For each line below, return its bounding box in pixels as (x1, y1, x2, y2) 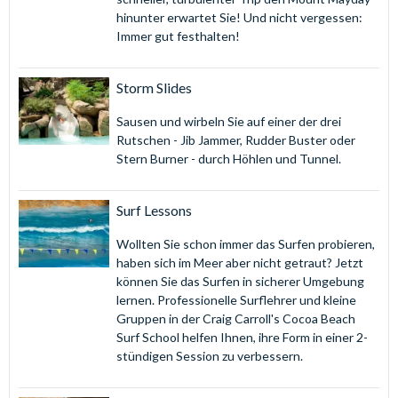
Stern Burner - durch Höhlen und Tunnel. (115, 150, 341, 166)
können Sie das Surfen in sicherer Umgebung (115, 273, 364, 289)
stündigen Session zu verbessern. (115, 347, 303, 363)
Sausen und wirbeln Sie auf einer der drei (115, 113, 341, 129)
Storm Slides (115, 78, 192, 96)
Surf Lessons (115, 201, 192, 219)
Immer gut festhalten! (115, 28, 240, 44)
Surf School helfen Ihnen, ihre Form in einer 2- (115, 329, 368, 345)
